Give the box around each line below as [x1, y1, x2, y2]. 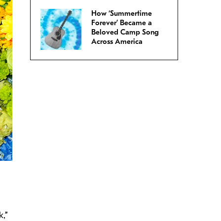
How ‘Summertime [91, 9, 152, 18]
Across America [91, 37, 143, 46]
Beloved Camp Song [91, 28, 159, 37]
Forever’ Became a [91, 18, 152, 28]
